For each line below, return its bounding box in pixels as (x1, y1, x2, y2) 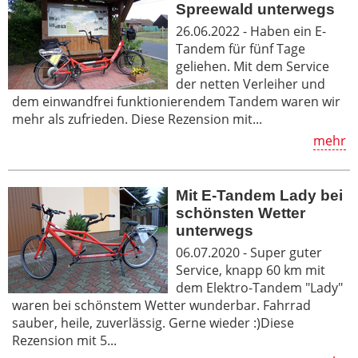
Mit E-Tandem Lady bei (176, 186, 343, 204)
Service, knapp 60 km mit (176, 261, 325, 279)
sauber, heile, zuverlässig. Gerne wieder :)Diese (12, 313, 294, 332)
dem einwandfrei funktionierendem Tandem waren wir (12, 92, 340, 110)
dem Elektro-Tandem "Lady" (176, 278, 343, 296)
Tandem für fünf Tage (176, 39, 305, 58)
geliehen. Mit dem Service (176, 57, 329, 75)
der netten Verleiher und (176, 74, 325, 93)
